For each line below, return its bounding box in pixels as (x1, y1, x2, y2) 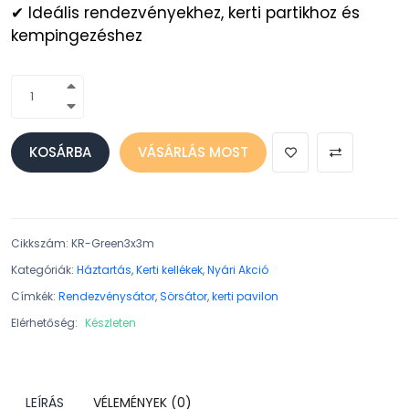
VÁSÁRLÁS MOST (138, 142, 248, 162)
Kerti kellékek (136, 262, 203, 278)
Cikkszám (11, 236, 66, 251)
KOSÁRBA (29, 142, 91, 162)
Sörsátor (160, 288, 207, 304)
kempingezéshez (11, 25, 142, 47)
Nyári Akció (207, 262, 268, 278)
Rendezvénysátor (58, 288, 155, 304)
